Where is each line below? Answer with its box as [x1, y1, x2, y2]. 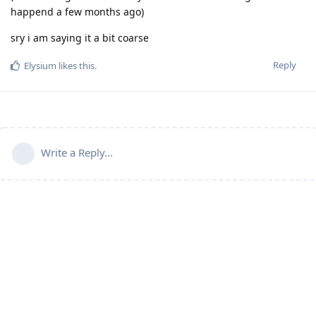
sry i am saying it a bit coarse [11, 31, 149, 45]
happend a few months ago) [11, 5, 144, 19]
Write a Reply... [41, 145, 113, 160]
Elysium [24, 59, 56, 73]
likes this [56, 59, 95, 73]
